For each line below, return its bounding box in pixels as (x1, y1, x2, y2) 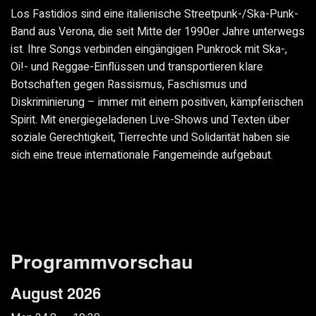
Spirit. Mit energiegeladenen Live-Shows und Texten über (11, 111, 290, 129)
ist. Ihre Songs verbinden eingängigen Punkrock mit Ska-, (11, 41, 287, 59)
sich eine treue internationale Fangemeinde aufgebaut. (11, 147, 273, 164)
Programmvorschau (11, 250, 193, 274)
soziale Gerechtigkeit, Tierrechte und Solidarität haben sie (11, 129, 290, 147)
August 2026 (11, 284, 101, 303)
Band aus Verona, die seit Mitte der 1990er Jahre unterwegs (11, 23, 305, 41)
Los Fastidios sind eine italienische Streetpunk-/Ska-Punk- (11, 6, 298, 23)
